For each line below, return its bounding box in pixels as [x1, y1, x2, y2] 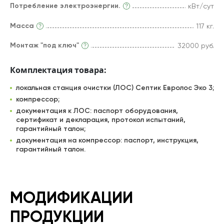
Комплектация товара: [10, 64, 106, 76]
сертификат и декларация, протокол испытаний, [16, 115, 185, 124]
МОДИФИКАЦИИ [10, 188, 133, 207]
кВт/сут [188, 2, 214, 10]
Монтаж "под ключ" [10, 41, 79, 50]
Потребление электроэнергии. [10, 1, 120, 10]
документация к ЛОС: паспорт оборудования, [16, 106, 178, 115]
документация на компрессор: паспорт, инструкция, [16, 136, 198, 145]
